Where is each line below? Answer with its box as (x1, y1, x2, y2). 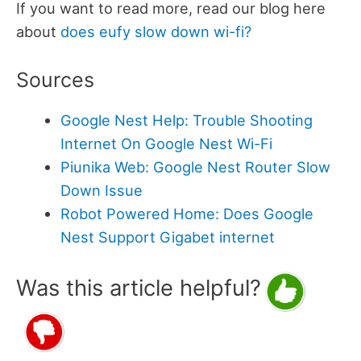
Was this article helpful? (16, 273, 261, 301)
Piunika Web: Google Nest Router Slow (60, 158, 330, 176)
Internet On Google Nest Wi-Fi (60, 135, 276, 153)
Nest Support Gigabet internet (60, 228, 275, 247)
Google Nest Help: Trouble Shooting (60, 111, 313, 130)
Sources (16, 68, 94, 93)
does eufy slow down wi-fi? (60, 23, 251, 41)
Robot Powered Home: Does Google (60, 205, 313, 223)
